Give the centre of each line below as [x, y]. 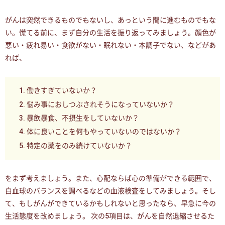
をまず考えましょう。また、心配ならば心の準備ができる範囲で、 [110, 179]
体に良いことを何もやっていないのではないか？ [104, 132]
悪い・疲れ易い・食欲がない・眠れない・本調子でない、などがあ [110, 45]
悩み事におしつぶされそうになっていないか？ [100, 104]
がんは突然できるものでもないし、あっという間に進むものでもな [110, 20]
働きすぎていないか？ [62, 91]
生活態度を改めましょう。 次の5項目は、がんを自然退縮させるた [110, 216]
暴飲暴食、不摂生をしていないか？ [83, 118]
